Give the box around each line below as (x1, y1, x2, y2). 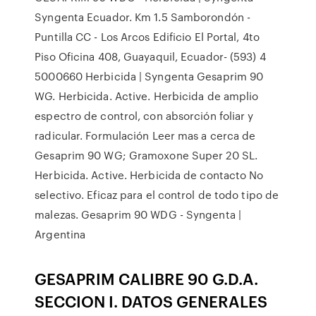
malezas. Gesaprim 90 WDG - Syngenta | (35, 207, 241, 222)
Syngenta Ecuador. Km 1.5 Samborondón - (35, 9, 251, 25)
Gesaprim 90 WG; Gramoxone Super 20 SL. (35, 147, 258, 163)
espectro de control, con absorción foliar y (35, 108, 254, 123)
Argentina (35, 226, 86, 242)
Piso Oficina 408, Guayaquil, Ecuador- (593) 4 (35, 49, 266, 64)
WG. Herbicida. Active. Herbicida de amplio (35, 88, 259, 104)
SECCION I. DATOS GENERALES (35, 290, 268, 312)
